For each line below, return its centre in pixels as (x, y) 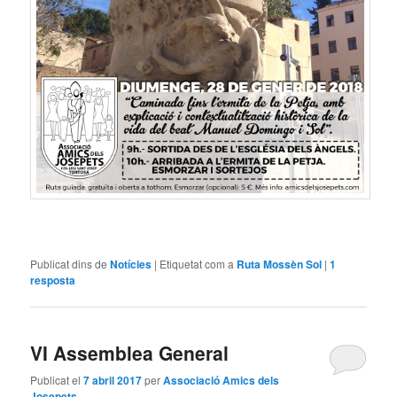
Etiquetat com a (197, 263)
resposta (53, 280)
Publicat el (57, 380)
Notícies (131, 264)
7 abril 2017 (113, 381)
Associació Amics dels (222, 381)
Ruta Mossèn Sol (280, 264)
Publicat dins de (69, 263)
